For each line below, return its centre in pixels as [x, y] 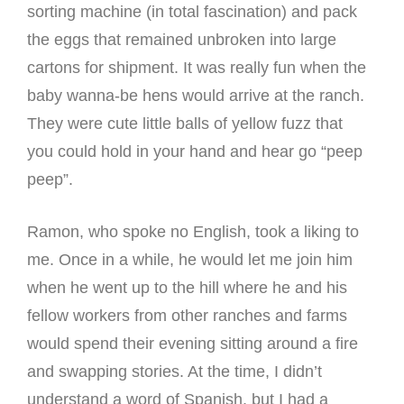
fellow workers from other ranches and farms [187, 315]
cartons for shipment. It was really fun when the [197, 67]
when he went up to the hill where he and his [187, 287]
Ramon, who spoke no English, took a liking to [193, 231]
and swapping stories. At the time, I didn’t [174, 371]
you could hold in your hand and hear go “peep [195, 151]
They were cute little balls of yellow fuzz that [185, 123]
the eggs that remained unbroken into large [182, 39]
